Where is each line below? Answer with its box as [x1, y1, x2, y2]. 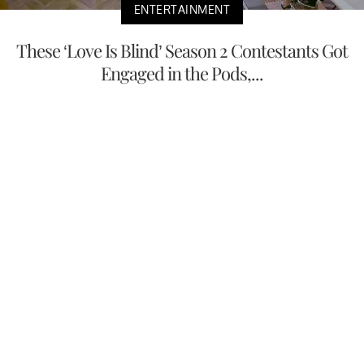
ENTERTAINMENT [133, 2, 231, 16]
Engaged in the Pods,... [101, 60, 263, 85]
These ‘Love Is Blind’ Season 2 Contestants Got [16, 37, 348, 63]
